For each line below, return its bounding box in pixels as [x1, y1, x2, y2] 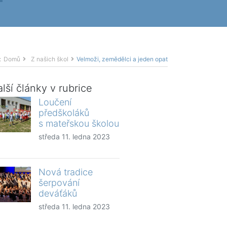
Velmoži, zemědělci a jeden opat [77, 55, 168, 63]
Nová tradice [39, 166, 93, 177]
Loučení [39, 96, 71, 107]
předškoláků [39, 107, 89, 118]
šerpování [39, 177, 80, 188]
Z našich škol [31, 55, 68, 63]
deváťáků [39, 187, 77, 199]
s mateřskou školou [39, 118, 119, 129]
